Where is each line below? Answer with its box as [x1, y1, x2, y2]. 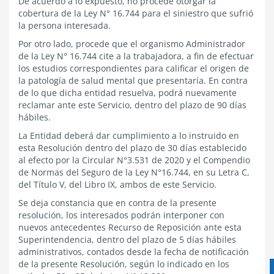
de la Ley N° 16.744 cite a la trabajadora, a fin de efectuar [18, 50, 254, 62]
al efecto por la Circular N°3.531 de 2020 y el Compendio [18, 154, 250, 166]
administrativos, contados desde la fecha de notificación [18, 246, 249, 257]
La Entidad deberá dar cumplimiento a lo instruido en [18, 130, 239, 141]
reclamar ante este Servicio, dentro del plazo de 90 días [18, 99, 246, 111]
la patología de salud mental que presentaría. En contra [18, 75, 248, 86]
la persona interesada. [18, 20, 111, 31]
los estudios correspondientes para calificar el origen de [18, 62, 249, 74]
